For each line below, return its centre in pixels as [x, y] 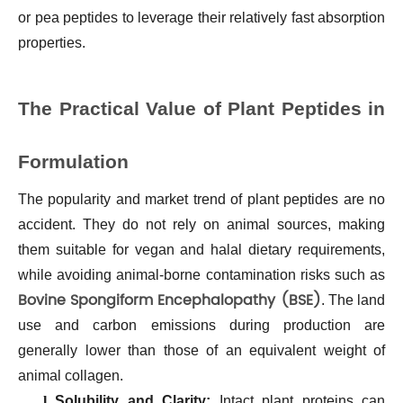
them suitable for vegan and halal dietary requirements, [201, 249]
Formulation [73, 161]
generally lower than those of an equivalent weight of [201, 350]
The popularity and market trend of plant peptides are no [201, 199]
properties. [52, 42]
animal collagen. [71, 375]
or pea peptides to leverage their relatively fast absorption [201, 17]
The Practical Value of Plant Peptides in [201, 108]
